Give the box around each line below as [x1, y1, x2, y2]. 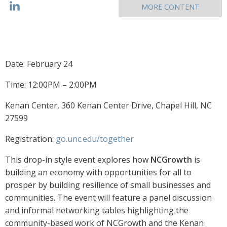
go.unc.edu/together [56, 133, 134, 145]
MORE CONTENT [141, 2, 200, 12]
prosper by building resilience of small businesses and [5, 179, 211, 191]
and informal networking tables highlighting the [5, 205, 188, 216]
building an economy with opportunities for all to [5, 167, 192, 178]
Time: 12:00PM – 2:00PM [5, 79, 97, 91]
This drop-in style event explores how [5, 154, 150, 166]
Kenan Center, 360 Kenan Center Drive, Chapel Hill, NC [5, 100, 212, 111]
